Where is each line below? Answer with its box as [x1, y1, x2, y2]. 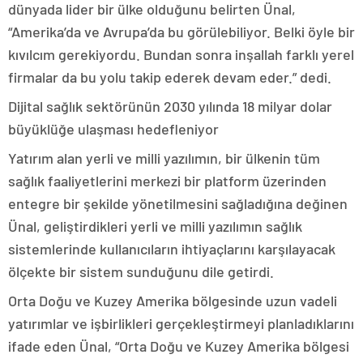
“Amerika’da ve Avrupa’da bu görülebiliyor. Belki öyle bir [8, 23, 355, 41]
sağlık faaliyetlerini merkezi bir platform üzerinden [8, 172, 327, 190]
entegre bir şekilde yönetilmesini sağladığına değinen [8, 194, 348, 212]
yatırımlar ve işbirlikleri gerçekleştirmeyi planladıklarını [8, 314, 354, 332]
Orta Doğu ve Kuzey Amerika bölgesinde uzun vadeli [8, 292, 337, 310]
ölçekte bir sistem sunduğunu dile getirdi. [8, 263, 274, 280]
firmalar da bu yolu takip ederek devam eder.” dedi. [8, 68, 331, 86]
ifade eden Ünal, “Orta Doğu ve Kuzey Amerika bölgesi [8, 337, 349, 355]
